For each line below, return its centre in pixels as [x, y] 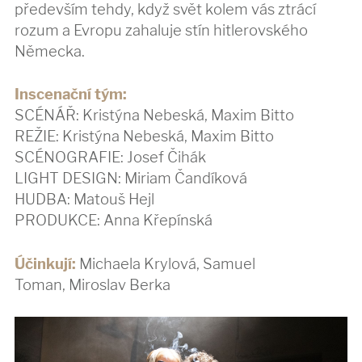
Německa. [50, 51]
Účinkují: [47, 263]
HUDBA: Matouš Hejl [85, 199]
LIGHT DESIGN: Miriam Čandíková [131, 178]
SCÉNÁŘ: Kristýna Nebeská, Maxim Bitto [155, 115]
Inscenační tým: [71, 94]
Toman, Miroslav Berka [93, 284]
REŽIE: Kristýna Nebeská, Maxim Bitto [145, 136]
